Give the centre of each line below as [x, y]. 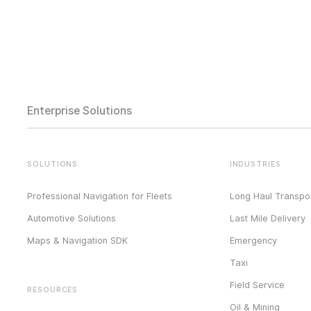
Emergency [253, 241]
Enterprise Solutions [79, 111]
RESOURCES [53, 290]
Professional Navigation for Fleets [100, 196]
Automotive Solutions [72, 218]
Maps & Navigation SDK [77, 241]
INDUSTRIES [255, 164]
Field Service [257, 285]
